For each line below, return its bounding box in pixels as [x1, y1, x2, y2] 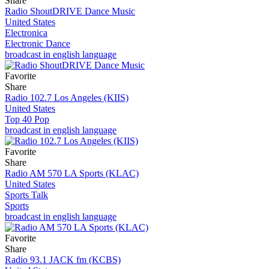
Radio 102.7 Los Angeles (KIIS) [5, 92, 128, 103]
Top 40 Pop [5, 113, 49, 124]
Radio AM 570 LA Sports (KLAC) [5, 168, 139, 178]
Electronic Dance [5, 38, 70, 49]
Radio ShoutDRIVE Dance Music [5, 5, 135, 16]
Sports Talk [5, 189, 48, 200]
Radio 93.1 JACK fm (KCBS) [5, 254, 121, 265]
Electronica [5, 27, 47, 38]
